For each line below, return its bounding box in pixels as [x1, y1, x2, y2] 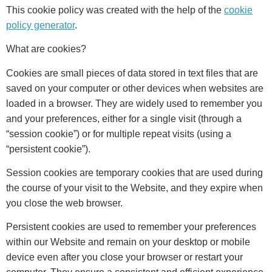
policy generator [6, 19, 75, 30]
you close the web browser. [6, 198, 123, 209]
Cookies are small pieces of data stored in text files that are [6, 67, 258, 78]
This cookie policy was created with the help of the [6, 4, 224, 15]
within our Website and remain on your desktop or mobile [6, 237, 250, 248]
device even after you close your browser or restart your [6, 252, 243, 263]
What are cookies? [6, 44, 86, 55]
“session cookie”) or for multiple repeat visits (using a [6, 128, 231, 139]
